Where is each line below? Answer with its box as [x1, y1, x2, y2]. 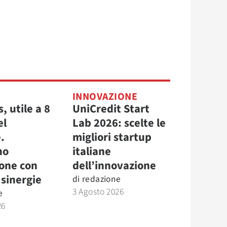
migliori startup [72, 129, 152, 145]
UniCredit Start [72, 100, 149, 117]
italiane [72, 143, 111, 160]
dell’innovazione [72, 157, 156, 174]
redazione [82, 172, 121, 185]
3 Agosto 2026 [72, 185, 124, 198]
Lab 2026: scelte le [72, 115, 166, 131]
